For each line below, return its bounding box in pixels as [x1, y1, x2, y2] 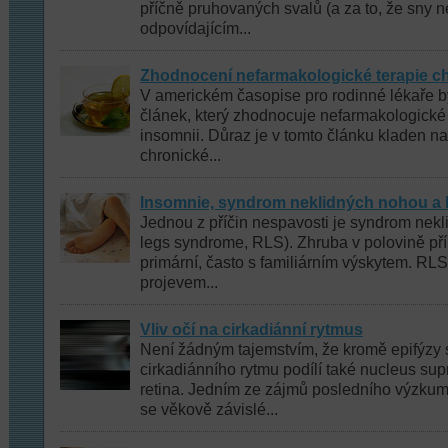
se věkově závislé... [140, 401, 278, 418]
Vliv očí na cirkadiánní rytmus [140, 321, 363, 338]
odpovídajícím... [140, 20, 251, 37]
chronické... [140, 147, 221, 164]
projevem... [140, 274, 218, 291]
